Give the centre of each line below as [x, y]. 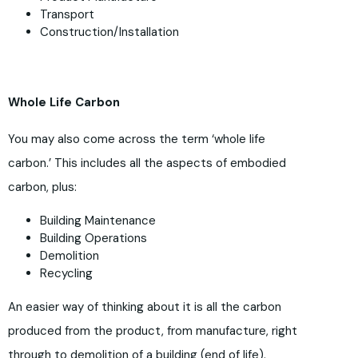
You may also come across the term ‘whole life [137, 139]
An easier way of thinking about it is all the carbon [145, 307]
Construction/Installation [109, 32]
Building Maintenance [98, 221]
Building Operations [93, 239]
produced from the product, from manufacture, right [153, 331]
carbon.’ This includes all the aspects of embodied [147, 163]
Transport [67, 15]
